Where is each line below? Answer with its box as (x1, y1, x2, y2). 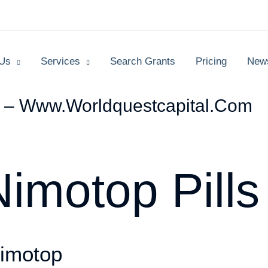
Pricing (196, 56, 227, 67)
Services (41, 56, 80, 67)
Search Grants (110, 56, 175, 67)
